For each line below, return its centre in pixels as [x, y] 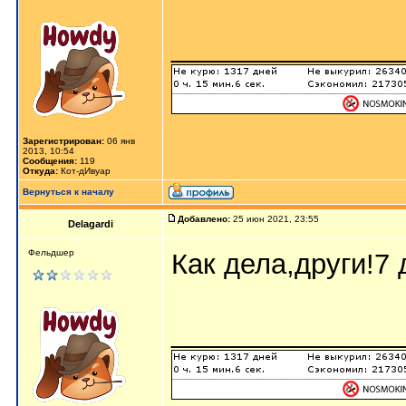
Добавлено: [204, 219]
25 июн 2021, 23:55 [276, 219]
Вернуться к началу [68, 192]
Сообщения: [50, 161]
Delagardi [91, 224]
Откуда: [40, 171]
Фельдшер [51, 252]
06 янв [120, 141]
